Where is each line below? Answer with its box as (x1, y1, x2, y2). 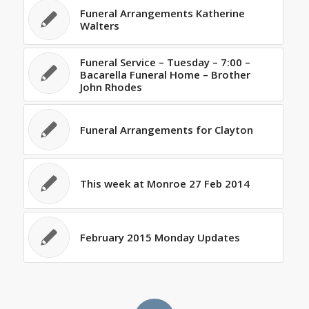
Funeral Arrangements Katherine (79, 6, 245, 20)
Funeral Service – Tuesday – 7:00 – (79, 54, 250, 69)
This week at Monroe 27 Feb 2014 (79, 176, 250, 190)
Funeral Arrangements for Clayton (79, 122, 253, 137)
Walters (79, 18, 119, 32)
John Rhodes (79, 79, 142, 94)
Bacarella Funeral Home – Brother (79, 67, 250, 81)
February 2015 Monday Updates (79, 230, 240, 244)
